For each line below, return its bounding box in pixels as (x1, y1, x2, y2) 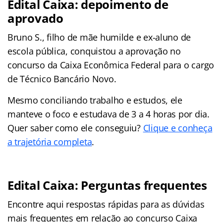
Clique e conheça (143, 121, 213, 134)
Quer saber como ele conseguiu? (7, 121, 143, 134)
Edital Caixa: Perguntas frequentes (7, 176, 207, 193)
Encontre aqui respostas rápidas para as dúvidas (7, 198, 205, 210)
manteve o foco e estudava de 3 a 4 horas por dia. (7, 108, 210, 120)
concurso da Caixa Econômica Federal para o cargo (7, 58, 215, 71)
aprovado (7, 9, 63, 26)
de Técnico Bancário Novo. (7, 72, 116, 85)
